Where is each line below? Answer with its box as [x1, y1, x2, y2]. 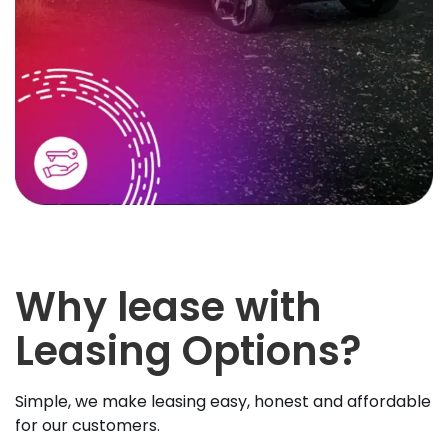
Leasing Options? [15, 322, 361, 379]
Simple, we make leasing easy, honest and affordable [15, 389, 431, 413]
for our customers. [15, 413, 160, 437]
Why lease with [15, 278, 322, 335]
